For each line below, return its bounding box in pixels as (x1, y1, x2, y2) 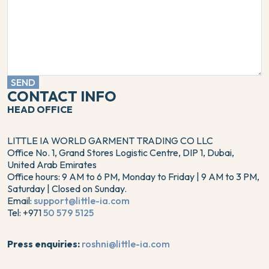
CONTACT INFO (7, 87, 116, 105)
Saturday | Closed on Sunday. (7, 183, 127, 195)
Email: (7, 195, 34, 207)
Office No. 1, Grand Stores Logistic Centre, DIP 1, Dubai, (7, 147, 234, 159)
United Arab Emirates (7, 159, 97, 171)
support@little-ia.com (34, 195, 130, 207)
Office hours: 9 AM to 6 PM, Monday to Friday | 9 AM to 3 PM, (7, 171, 259, 183)
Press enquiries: (7, 238, 82, 250)
